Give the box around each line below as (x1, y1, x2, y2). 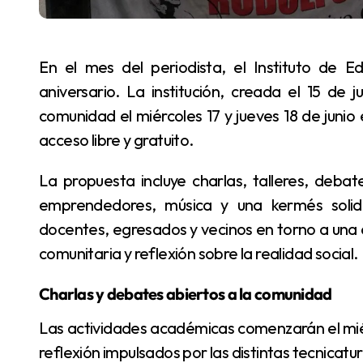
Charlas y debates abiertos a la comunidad (39, 284, 332, 305)
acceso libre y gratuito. (39, 130, 194, 151)
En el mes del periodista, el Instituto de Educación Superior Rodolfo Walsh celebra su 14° (39, 57, 49, 78)
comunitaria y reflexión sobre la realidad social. (39, 243, 358, 264)
